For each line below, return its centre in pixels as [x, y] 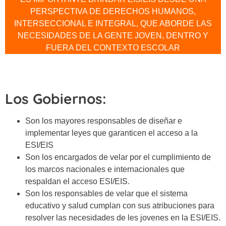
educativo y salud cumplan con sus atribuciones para [120, 205]
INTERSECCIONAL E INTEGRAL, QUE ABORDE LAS [113, 23]
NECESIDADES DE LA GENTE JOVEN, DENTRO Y [113, 35]
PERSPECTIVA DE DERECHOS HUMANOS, [113, 11]
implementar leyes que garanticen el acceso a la [111, 133]
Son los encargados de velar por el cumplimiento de [118, 157]
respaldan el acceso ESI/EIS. [77, 181]
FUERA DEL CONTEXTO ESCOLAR [113, 47]
